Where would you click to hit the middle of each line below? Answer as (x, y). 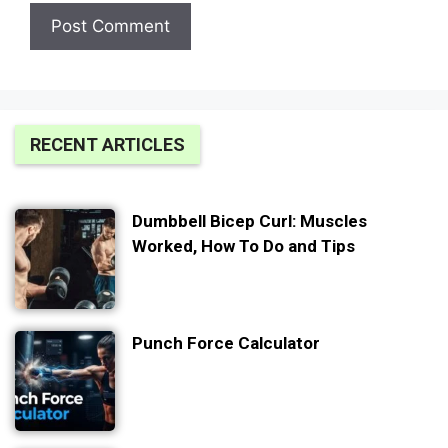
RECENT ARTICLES (107, 145)
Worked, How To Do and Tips (243, 246)
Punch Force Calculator (226, 343)
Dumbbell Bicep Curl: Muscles (249, 221)
